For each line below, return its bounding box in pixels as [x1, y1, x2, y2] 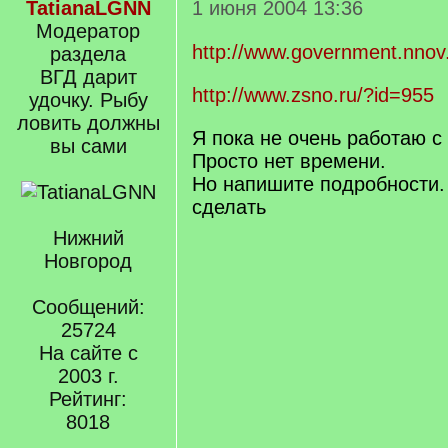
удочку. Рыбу [28, 89, 148, 111]
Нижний [52, 227, 124, 249]
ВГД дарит [39, 66, 137, 88]
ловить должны [16, 112, 160, 134]
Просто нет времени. [192, 150, 386, 172]
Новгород [44, 250, 132, 272]
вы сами [49, 135, 127, 157]
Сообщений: [31, 296, 145, 318]
